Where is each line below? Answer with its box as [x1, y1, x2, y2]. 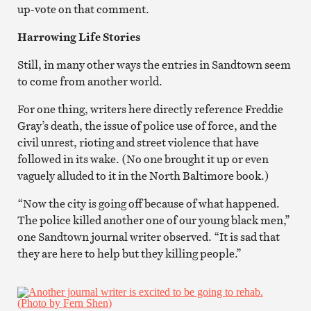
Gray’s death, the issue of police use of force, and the [17, 117, 277, 133]
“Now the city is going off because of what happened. [17, 195, 280, 211]
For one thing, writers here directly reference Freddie [17, 101, 283, 117]
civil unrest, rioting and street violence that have [17, 134, 259, 150]
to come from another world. [17, 73, 162, 89]
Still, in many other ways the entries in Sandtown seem [17, 56, 291, 72]
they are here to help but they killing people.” [17, 245, 242, 261]
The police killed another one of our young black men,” [17, 212, 290, 228]
